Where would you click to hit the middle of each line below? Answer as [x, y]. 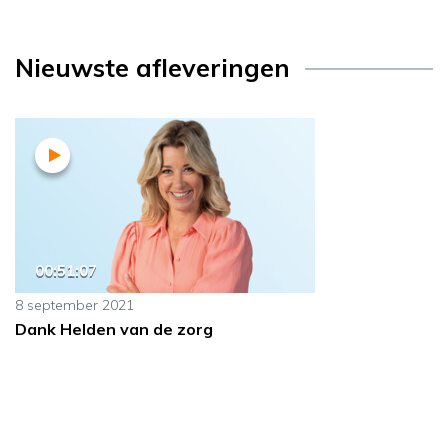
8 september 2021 [74, 305]
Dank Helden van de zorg [114, 329]
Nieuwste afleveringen [152, 68]
